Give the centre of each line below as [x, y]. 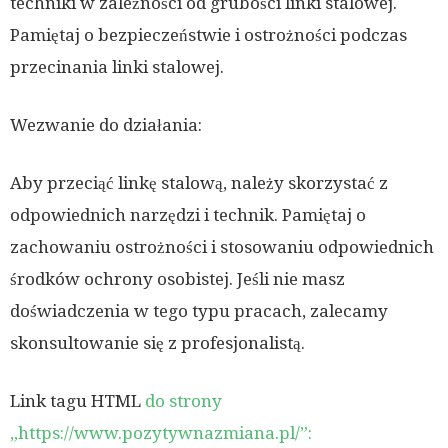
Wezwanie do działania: [106, 125]
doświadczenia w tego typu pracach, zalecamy [199, 311]
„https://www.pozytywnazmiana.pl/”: [161, 433]
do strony [183, 401]
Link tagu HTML [77, 401]
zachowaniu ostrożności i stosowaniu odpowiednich [222, 247]
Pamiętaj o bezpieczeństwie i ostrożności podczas [208, 35]
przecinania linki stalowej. [117, 67]
